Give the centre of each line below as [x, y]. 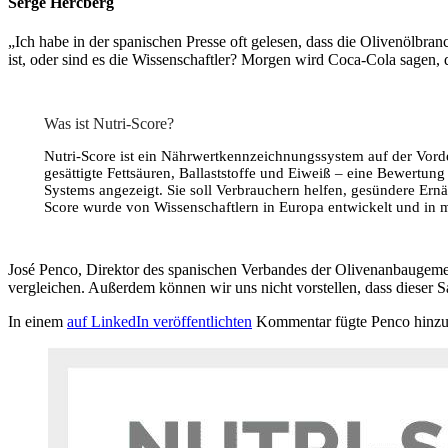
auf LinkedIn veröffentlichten [159, 322]
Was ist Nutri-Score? [109, 124]
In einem [37, 322]
